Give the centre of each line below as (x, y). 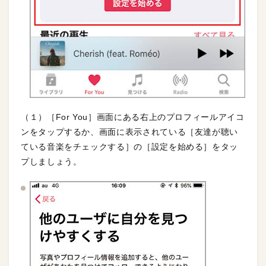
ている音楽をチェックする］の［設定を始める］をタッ (130, 146)
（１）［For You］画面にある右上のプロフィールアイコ (133, 117)
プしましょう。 (51, 161)
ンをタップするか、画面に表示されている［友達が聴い (130, 132)
